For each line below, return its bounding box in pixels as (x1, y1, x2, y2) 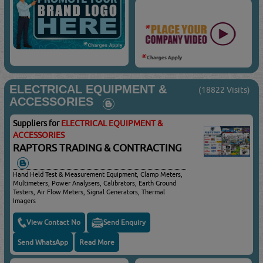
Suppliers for (13, 118, 62, 128)
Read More (79, 237, 115, 247)
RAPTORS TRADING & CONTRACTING (13, 141, 182, 154)
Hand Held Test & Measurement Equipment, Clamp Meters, (13, 170, 183, 178)
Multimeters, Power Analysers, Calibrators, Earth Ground (13, 178, 177, 187)
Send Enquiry (103, 218, 146, 227)
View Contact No (26, 218, 81, 227)
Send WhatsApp (18, 237, 69, 247)
